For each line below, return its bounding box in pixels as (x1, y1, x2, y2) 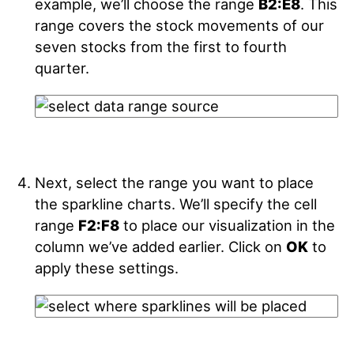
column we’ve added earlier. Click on (34, 238, 286, 255)
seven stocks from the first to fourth (34, 38, 287, 55)
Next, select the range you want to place (34, 174, 314, 191)
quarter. (34, 59, 89, 77)
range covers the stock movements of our (34, 17, 324, 34)
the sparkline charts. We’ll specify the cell (34, 195, 317, 213)
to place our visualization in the (119, 217, 335, 234)
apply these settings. (34, 259, 179, 277)
